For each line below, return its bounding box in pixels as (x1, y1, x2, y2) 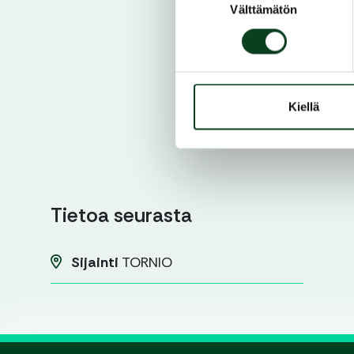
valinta (175, 3, 209, 17)
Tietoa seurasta (51, 202, 192, 229)
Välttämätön (230, 2, 298, 17)
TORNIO (118, 253, 172, 273)
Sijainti (70, 253, 119, 273)
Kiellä (288, 100, 319, 114)
